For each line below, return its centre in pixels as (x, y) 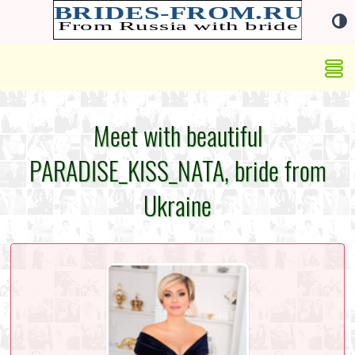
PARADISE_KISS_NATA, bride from (177, 171)
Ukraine (177, 206)
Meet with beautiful (177, 136)
